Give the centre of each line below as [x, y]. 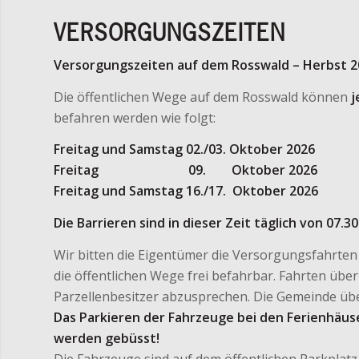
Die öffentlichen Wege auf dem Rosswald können [202, 97]
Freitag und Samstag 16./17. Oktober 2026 [186, 191]
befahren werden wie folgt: [135, 117]
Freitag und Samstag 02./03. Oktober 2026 [184, 149]
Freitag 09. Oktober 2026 [186, 170]
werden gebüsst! [107, 338]
